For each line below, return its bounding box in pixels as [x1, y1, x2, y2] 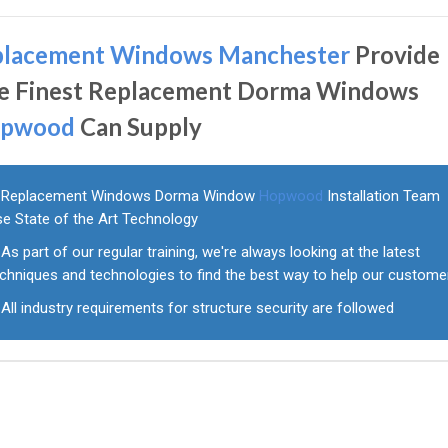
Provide [350, 40, 441, 69]
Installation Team [323, 187, 441, 205]
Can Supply [75, 112, 203, 141]
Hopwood [259, 187, 324, 205]
